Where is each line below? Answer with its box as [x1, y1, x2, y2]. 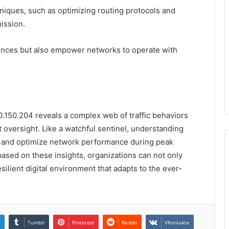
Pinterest [72, 218, 95, 226]
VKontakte [165, 218, 190, 226]
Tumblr [28, 218, 45, 226]
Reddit [122, 218, 138, 226]
